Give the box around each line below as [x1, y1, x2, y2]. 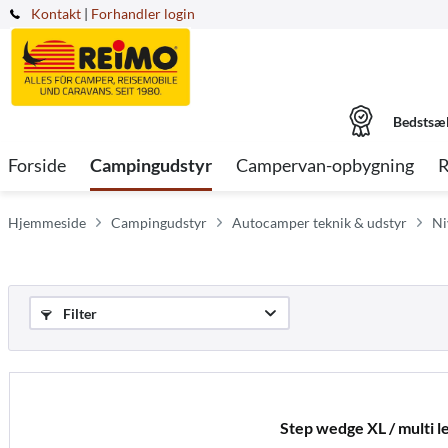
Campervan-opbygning [236, 154, 414, 176]
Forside [8, 154, 66, 176]
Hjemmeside [8, 214, 86, 231]
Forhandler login [91, 5, 195, 22]
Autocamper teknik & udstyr [232, 214, 407, 231]
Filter [60, 305, 97, 322]
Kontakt [31, 5, 81, 22]
